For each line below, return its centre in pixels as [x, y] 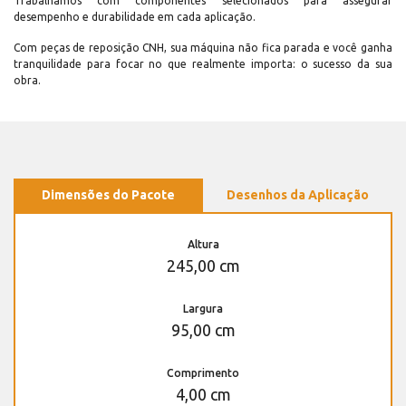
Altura [203, 245]
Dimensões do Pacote [108, 195]
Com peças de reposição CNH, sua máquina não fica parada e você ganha [203, 48]
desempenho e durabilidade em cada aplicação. [135, 17]
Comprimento [203, 373]
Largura [203, 309]
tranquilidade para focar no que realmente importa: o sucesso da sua [203, 64]
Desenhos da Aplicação [298, 195]
